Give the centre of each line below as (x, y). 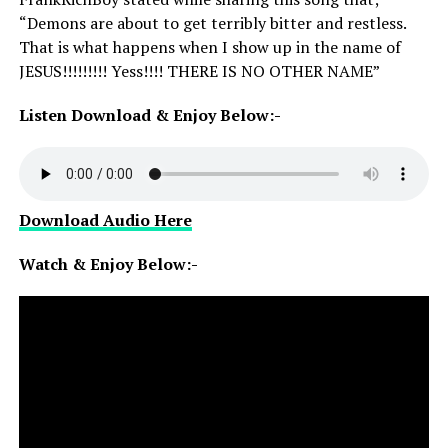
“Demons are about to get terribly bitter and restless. (212, 23)
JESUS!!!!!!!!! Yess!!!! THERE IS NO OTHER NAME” (199, 71)
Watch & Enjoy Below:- (108, 264)
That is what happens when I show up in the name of (209, 47)
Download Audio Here (105, 220)
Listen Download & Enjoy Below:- (149, 115)
